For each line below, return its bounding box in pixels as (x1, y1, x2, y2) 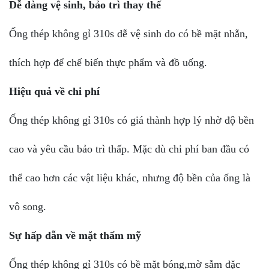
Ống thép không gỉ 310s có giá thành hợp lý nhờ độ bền (9, 113, 254, 126)
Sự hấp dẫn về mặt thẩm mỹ (9, 229, 141, 241)
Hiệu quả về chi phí (9, 85, 100, 97)
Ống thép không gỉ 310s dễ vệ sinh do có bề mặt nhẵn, (9, 27, 248, 40)
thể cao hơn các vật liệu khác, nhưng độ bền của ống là (9, 171, 250, 184)
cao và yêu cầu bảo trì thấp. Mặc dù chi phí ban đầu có (9, 142, 249, 155)
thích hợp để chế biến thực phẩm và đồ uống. (9, 56, 207, 68)
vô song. (9, 200, 46, 213)
